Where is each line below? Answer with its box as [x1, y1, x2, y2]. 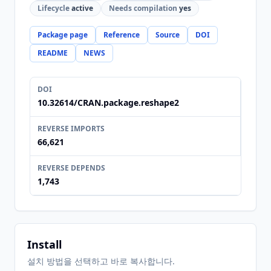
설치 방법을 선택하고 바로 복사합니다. [27, 255, 175, 267]
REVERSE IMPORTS [38, 123, 105, 134]
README [38, 48, 68, 58]
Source [155, 30, 180, 40]
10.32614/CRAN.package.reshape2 [38, 97, 179, 108]
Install [27, 237, 62, 252]
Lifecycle [38, 3, 70, 13]
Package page [38, 30, 88, 40]
